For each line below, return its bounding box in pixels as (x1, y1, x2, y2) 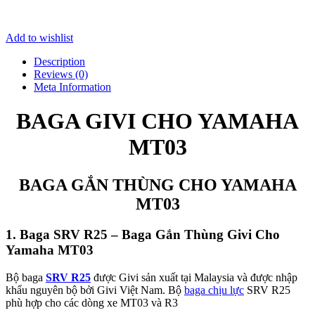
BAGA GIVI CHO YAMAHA (16, 108, 299, 134)
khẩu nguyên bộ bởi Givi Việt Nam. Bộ (6, 284, 184, 297)
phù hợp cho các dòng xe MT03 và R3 (6, 297, 178, 309)
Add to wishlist (6, 31, 73, 44)
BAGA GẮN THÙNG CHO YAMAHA (18, 175, 297, 194)
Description (34, 55, 85, 67)
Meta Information (34, 80, 111, 93)
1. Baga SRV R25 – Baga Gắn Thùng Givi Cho (6, 227, 280, 243)
